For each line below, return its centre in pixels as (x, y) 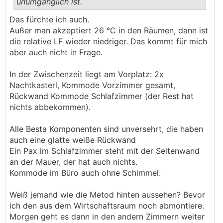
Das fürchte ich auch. (49, 19)
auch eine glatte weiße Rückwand (73, 140)
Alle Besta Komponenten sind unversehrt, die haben (106, 129)
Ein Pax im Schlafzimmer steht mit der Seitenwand (105, 151)
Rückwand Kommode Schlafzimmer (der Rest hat (102, 96)
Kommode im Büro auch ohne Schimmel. (86, 173)
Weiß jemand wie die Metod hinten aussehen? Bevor (107, 195)
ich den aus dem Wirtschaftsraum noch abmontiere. (107, 206)
